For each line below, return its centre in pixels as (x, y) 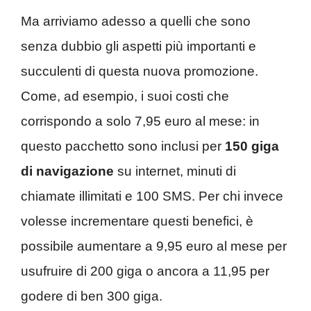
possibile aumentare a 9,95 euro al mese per (154, 246)
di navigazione (67, 171)
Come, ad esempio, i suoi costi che (125, 96)
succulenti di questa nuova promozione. (140, 72)
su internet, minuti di (175, 171)
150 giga (250, 146)
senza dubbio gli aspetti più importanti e (138, 47)
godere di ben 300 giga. (92, 296)
